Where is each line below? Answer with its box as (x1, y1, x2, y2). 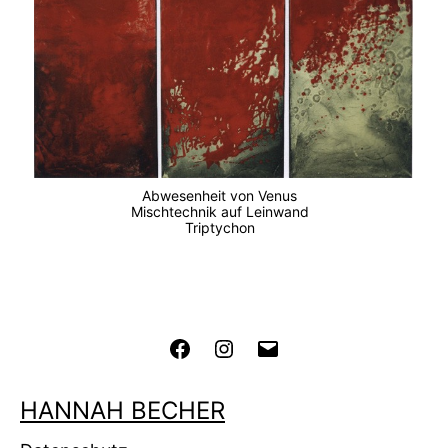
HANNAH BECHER (20, 396, 225, 426)
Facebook (191, 336, 266, 357)
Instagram (235, 336, 310, 357)
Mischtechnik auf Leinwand (130, 202, 317, 220)
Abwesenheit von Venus (142, 186, 306, 204)
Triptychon (184, 218, 263, 236)
